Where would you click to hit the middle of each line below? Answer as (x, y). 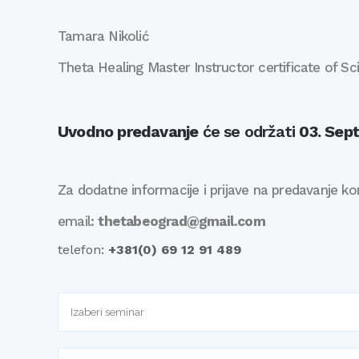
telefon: (83, 250)
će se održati (249, 131)
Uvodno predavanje (128, 131)
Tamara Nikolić (103, 36)
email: (78, 221)
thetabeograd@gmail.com (182, 221)
